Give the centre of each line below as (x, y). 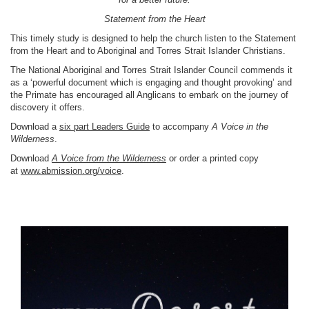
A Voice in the (240, 127)
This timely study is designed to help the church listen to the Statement (153, 38)
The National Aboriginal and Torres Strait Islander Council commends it (151, 70)
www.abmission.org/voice (71, 171)
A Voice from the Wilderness (109, 158)
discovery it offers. (49, 107)
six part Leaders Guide (104, 127)
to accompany (181, 127)
